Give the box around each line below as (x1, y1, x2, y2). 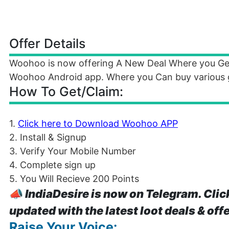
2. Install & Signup (9, 132, 86, 143)
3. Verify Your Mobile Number (9, 146, 136, 156)
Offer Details (9, 36, 85, 51)
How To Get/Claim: (9, 84, 123, 99)
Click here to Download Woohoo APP (18, 118, 178, 129)
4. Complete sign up (9, 159, 96, 170)
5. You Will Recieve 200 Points (9, 173, 139, 184)
